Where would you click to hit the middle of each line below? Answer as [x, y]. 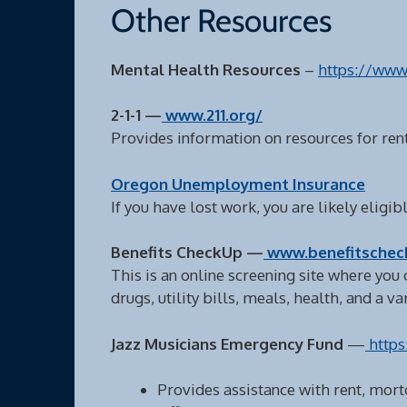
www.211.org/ [212, 115]
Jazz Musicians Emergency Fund [227, 343]
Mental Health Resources [208, 69]
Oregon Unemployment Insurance [238, 184]
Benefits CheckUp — [187, 252]
